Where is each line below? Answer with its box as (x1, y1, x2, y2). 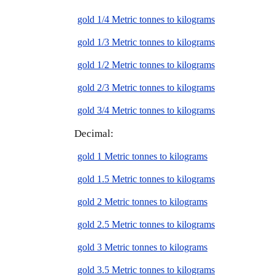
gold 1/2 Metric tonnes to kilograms (77, 60, 215, 71)
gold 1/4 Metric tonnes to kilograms (77, 14, 215, 25)
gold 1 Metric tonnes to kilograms (77, 151, 207, 162)
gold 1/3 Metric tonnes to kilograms (77, 37, 215, 48)
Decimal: (74, 128, 114, 140)
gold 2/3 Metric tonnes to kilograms (77, 82, 215, 93)
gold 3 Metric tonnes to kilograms (77, 242, 207, 253)
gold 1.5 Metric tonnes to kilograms (77, 174, 215, 185)
